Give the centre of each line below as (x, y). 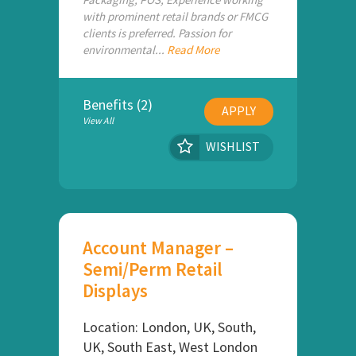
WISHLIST (233, 146)
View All (98, 120)
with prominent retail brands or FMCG (175, 16)
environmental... (125, 50)
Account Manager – (158, 248)
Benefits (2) (118, 104)
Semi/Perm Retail (153, 269)
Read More (193, 50)
